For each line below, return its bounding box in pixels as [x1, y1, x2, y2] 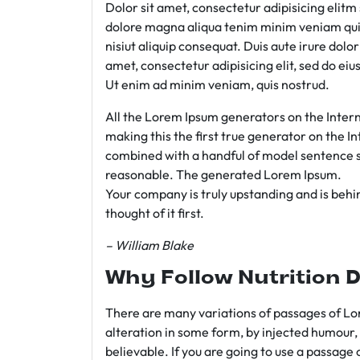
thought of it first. [105, 205, 204, 221]
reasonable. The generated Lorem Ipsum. [105, 166, 342, 182]
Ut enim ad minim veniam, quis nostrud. [105, 76, 329, 92]
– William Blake [105, 237, 194, 253]
